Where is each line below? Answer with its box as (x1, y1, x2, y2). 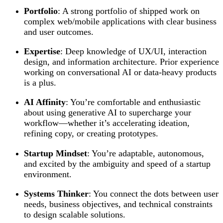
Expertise (24, 46, 60, 57)
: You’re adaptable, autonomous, (87, 148, 204, 158)
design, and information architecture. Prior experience (24, 57, 219, 67)
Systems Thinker (24, 189, 89, 199)
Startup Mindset (24, 148, 87, 158)
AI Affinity (24, 97, 66, 108)
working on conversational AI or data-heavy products (24, 67, 217, 78)
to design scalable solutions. (24, 210, 125, 220)
